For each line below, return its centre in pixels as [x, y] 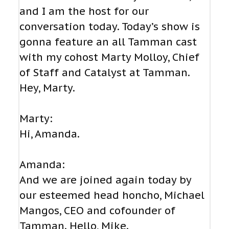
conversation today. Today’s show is [110, 27]
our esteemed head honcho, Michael [112, 196]
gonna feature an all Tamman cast [108, 42]
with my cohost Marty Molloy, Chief [109, 58]
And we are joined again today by [105, 180]
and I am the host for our [84, 12]
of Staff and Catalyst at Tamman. [105, 73]
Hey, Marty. [47, 88]
